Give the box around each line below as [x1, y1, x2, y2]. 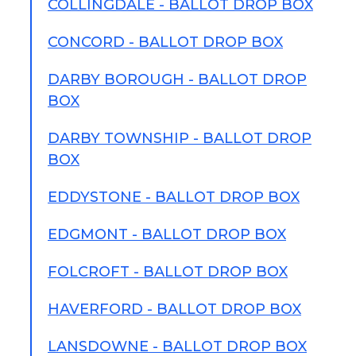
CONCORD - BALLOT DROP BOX [48, 33, 283, 51]
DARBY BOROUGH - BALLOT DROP [48, 71, 307, 88]
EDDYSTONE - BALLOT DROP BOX [48, 188, 300, 206]
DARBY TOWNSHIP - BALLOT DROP [48, 130, 311, 147]
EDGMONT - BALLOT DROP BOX [48, 226, 286, 243]
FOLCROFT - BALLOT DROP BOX [48, 263, 288, 281]
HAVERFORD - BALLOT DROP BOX [48, 300, 301, 318]
